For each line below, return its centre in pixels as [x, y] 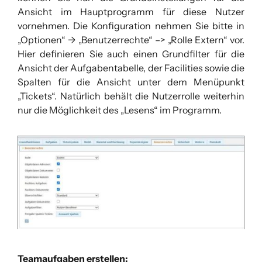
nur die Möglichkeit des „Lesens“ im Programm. [120, 110]
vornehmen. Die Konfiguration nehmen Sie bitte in [131, 26]
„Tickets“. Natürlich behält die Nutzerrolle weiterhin [131, 96]
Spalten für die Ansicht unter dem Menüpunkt [131, 82]
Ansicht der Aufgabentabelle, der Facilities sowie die [131, 68]
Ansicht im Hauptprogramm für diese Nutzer [131, 12]
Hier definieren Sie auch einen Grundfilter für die [131, 54]
